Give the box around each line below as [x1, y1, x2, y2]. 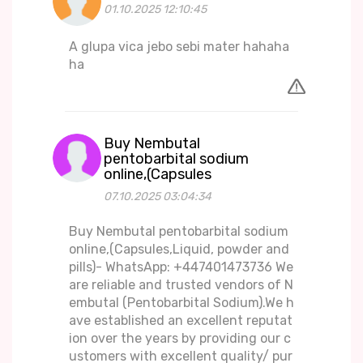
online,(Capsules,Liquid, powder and [69, 241, 289, 258]
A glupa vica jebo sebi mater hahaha [69, 39, 289, 55]
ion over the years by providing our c [69, 331, 291, 347]
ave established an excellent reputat [69, 313, 293, 329]
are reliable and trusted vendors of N [69, 277, 293, 293]
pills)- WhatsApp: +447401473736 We [69, 259, 293, 275]
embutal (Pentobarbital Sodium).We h [69, 295, 294, 311]
